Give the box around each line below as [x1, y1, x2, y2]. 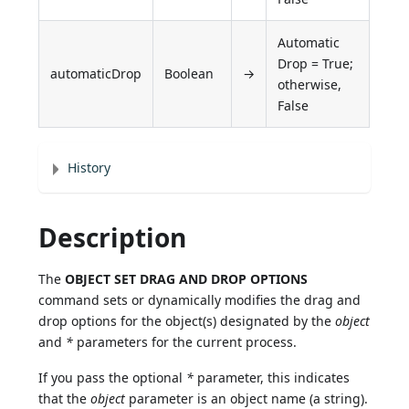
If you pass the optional [38, 369, 187, 387]
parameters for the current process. [73, 333, 298, 351]
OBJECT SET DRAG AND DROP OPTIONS [65, 270, 309, 288]
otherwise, [278, 76, 342, 94]
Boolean [164, 65, 215, 83]
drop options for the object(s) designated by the [38, 312, 336, 330]
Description [38, 220, 187, 256]
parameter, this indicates [194, 369, 351, 387]
